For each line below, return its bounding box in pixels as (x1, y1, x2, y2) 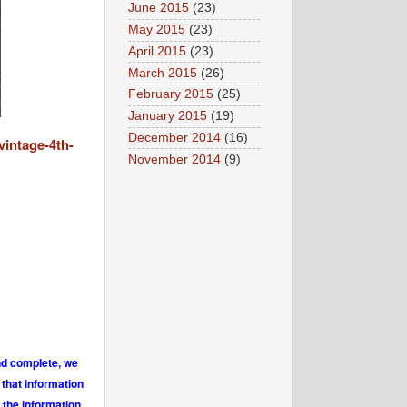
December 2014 (128, 130, 221, 144)
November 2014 (128, 152, 221, 166)
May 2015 (128, 23, 185, 37)
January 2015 (128, 109, 207, 124)
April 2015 (128, 44, 186, 58)
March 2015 (128, 65, 197, 80)
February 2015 (128, 87, 213, 102)
